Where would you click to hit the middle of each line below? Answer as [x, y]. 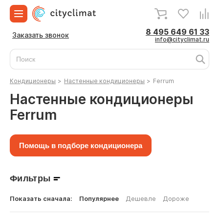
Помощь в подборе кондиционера [81, 145]
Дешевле [141, 198]
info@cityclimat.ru [182, 39]
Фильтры [30, 178]
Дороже [176, 198]
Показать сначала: [41, 198]
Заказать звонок [41, 35]
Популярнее [99, 198]
